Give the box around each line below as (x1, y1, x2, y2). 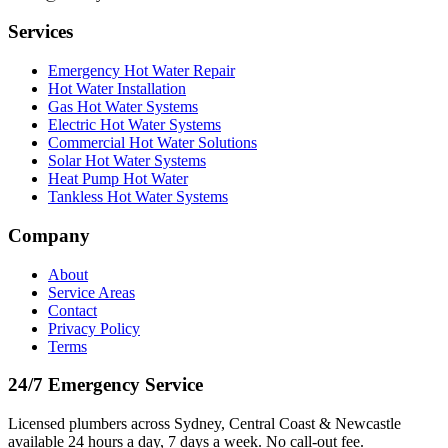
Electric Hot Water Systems (48, 116, 221, 134)
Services (8, 21, 73, 43)
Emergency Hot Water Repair (48, 62, 235, 80)
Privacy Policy (48, 319, 140, 337)
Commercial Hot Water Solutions (48, 134, 257, 152)
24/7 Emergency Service (8, 374, 203, 396)
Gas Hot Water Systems (48, 98, 198, 116)
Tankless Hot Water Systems (48, 188, 228, 206)
